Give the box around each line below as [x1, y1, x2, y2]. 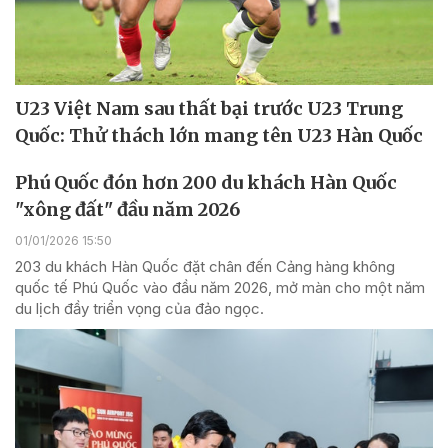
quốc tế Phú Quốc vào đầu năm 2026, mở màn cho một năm [15, 277, 425, 297]
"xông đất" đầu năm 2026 [15, 197, 240, 221]
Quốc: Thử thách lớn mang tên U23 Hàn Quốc [15, 123, 423, 147]
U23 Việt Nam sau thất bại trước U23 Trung [15, 96, 403, 120]
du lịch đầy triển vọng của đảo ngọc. [15, 298, 264, 318]
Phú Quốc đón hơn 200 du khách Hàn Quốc [15, 170, 397, 194]
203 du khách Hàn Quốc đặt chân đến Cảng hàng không [15, 256, 395, 276]
